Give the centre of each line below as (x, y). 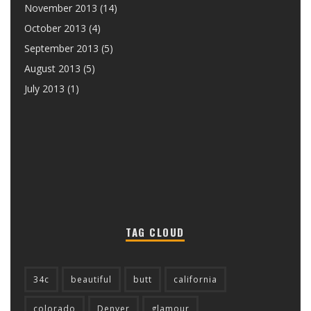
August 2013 (52, 68)
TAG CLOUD (155, 232)
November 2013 (61, 8)
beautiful (91, 279)
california (195, 279)
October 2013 (55, 28)
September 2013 (61, 48)
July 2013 (44, 89)
